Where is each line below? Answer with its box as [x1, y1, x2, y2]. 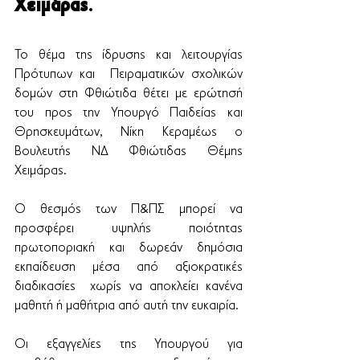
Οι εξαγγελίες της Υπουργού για [14, 338, 243, 351]
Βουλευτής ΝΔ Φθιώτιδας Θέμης [14, 145, 243, 158]
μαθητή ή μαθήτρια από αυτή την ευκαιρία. [14, 300, 242, 313]
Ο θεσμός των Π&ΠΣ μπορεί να [14, 203, 243, 216]
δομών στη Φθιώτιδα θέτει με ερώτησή [14, 88, 243, 100]
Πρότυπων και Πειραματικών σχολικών [14, 68, 243, 81]
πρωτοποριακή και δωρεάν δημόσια [14, 242, 243, 255]
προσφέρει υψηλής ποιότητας [14, 223, 243, 235]
